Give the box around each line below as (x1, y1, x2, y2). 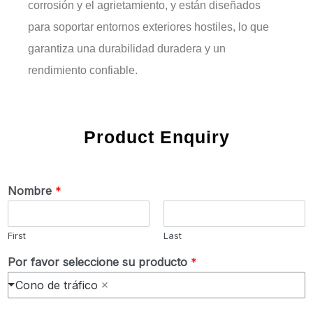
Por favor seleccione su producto (8, 254, 191, 269)
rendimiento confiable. (28, 64, 138, 76)
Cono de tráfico (15, 277, 98, 292)
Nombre (8, 183, 55, 198)
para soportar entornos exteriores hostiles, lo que (28, 20, 269, 33)
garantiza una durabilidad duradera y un (28, 42, 226, 54)
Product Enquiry (83, 126, 230, 147)
